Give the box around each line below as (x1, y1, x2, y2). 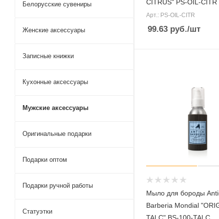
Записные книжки (22, 52, 74, 60)
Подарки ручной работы (22, 181, 93, 189)
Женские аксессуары (22, 26, 85, 34)
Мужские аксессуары (22, 104, 88, 111)
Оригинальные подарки (22, 130, 91, 137)
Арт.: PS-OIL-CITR (146, 11, 195, 19)
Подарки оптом (22, 155, 67, 163)
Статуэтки (22, 207, 52, 215)
